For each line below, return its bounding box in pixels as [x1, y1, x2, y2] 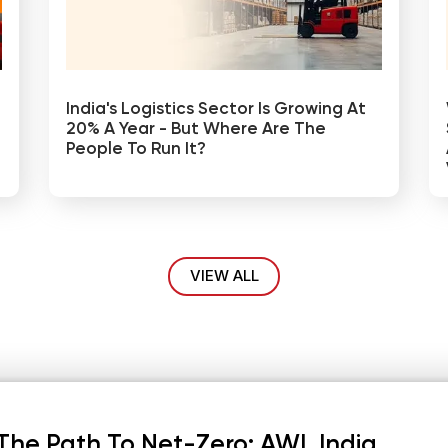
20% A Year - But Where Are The [66, 120, 326, 138]
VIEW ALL [189, 266, 259, 286]
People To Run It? [66, 140, 206, 158]
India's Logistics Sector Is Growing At [66, 100, 366, 118]
